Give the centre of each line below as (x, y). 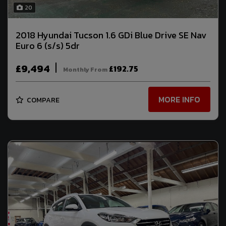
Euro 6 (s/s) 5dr (48, 45)
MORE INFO (179, 100)
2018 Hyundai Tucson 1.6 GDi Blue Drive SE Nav (111, 35)
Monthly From (85, 69)
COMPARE (42, 100)
